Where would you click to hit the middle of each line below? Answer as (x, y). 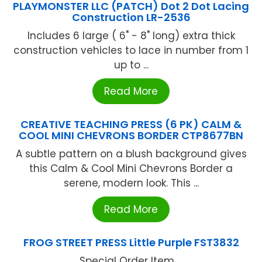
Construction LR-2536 (131, 17)
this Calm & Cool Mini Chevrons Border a (131, 168)
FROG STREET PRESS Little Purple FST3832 (131, 242)
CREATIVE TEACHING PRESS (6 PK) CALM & (131, 124)
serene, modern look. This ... (131, 183)
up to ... (131, 65)
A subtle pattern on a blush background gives (131, 154)
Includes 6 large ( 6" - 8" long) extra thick (131, 35)
